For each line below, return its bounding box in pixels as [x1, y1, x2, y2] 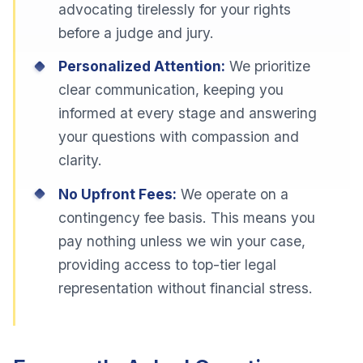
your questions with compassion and [58, 128, 300, 146]
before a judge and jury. [58, 24, 215, 42]
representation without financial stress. [58, 279, 314, 297]
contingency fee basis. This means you [58, 208, 316, 226]
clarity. [58, 152, 103, 169]
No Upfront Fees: [58, 185, 177, 203]
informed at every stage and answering [58, 105, 318, 122]
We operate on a [177, 185, 289, 203]
